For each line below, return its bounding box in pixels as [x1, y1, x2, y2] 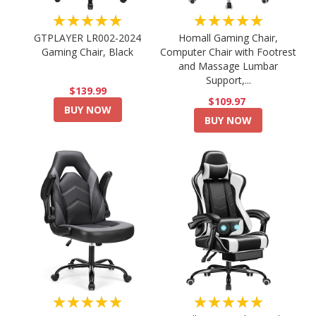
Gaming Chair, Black [42, 45, 134, 59]
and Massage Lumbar [178, 59, 279, 73]
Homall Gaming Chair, [178, 31, 279, 45]
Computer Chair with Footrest [160, 45, 297, 59]
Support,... [205, 73, 251, 87]
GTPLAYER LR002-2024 [34, 31, 142, 45]
